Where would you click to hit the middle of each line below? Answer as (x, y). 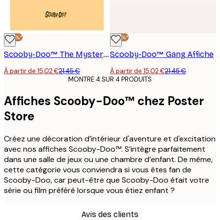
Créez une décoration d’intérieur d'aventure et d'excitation (110, 139)
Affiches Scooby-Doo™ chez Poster (104, 101)
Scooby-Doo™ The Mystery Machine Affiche (106, 55)
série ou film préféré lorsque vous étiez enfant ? (89, 191)
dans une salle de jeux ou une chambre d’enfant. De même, (108, 160)
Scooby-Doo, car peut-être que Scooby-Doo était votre (107, 180)
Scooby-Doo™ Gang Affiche (162, 55)
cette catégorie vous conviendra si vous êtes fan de (98, 170)
